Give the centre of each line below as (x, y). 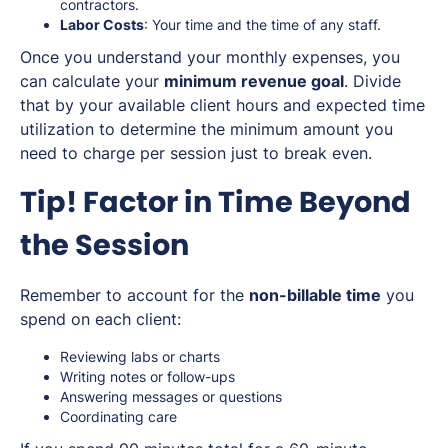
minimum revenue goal (254, 80)
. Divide (372, 80)
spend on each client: (100, 318)
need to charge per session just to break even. (196, 152)
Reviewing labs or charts (140, 356)
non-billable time (315, 294)
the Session (104, 244)
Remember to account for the (134, 294)
